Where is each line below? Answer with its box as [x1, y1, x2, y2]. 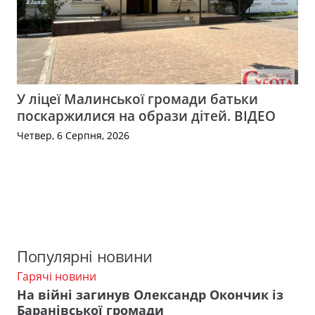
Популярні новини [17, 245, 153, 267]
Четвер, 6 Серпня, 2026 [17, 128, 129, 142]
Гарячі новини [17, 268, 96, 284]
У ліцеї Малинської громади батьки [17, 89, 258, 109]
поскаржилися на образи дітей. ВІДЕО [17, 106, 276, 126]
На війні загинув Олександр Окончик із [17, 286, 283, 304]
